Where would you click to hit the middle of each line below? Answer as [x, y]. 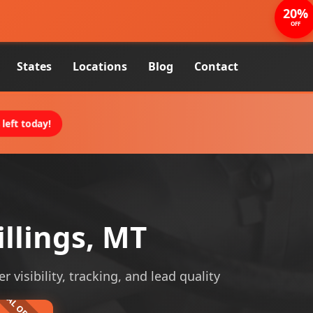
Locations [100, 66]
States [34, 66]
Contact [216, 66]
